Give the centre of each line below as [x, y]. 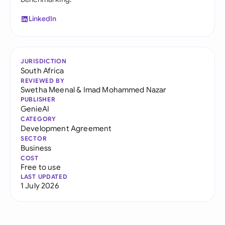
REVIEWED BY [43, 81]
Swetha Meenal [48, 90]
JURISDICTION [44, 61]
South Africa [42, 71]
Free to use [41, 167]
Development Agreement [66, 128]
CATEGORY [38, 119]
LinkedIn [43, 19]
